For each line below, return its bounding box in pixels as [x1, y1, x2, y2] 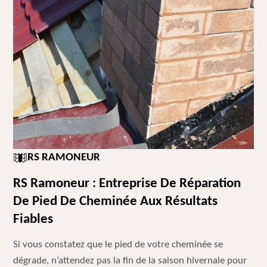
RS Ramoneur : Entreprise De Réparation [13, 177, 241, 191]
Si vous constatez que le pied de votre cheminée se [13, 240, 223, 250]
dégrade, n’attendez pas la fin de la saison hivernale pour [13, 256, 247, 266]
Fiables [13, 213, 54, 226]
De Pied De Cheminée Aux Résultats [13, 195, 218, 209]
